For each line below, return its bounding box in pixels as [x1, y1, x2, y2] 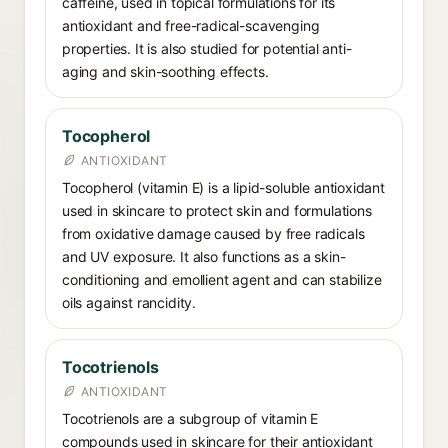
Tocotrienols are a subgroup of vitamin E [62, 410, 319, 427]
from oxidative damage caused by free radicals [62, 225, 365, 242]
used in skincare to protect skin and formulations [62, 202, 372, 219]
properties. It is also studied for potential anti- [62, 40, 352, 57]
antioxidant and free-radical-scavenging [62, 17, 320, 34]
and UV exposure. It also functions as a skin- [62, 248, 346, 265]
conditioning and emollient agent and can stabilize [62, 271, 382, 288]
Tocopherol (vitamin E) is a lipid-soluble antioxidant [62, 179, 385, 196]
